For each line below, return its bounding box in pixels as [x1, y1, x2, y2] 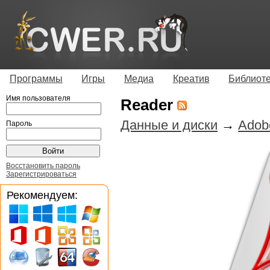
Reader [121, 95, 177, 114]
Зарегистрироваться [6, 169, 77, 178]
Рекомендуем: [7, 188, 78, 201]
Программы [9, 73, 63, 84]
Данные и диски [121, 117, 218, 133]
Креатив [172, 73, 210, 84]
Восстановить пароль [6, 161, 80, 170]
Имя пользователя [6, 93, 71, 102]
